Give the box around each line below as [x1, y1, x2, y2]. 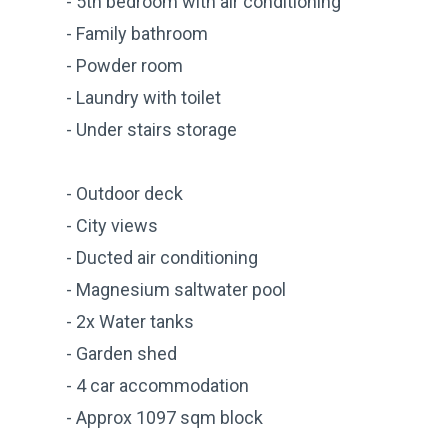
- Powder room [66, 54, 183, 76]
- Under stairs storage [66, 118, 237, 140]
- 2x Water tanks [66, 310, 194, 332]
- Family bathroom [66, 22, 208, 44]
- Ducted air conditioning [66, 246, 258, 268]
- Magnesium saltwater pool [66, 278, 286, 300]
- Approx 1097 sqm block [66, 406, 263, 428]
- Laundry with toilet [66, 86, 221, 108]
